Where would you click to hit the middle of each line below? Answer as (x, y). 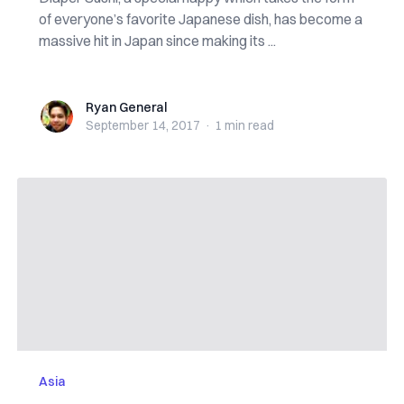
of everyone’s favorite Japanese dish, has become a (200, 19)
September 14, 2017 (142, 125)
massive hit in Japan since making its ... (157, 41)
